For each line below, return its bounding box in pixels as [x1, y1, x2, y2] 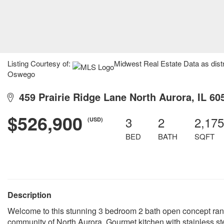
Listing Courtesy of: [7, 58, 72, 68]
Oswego [7, 68, 35, 79]
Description [7, 189, 51, 200]
